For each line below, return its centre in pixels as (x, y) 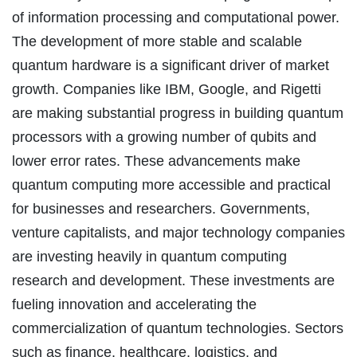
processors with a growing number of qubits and (164, 137)
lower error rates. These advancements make (156, 161)
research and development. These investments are (173, 280)
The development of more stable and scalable (157, 41)
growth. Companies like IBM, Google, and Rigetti (167, 89)
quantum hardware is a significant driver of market (171, 65)
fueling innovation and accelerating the (134, 304)
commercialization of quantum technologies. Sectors (178, 328)
